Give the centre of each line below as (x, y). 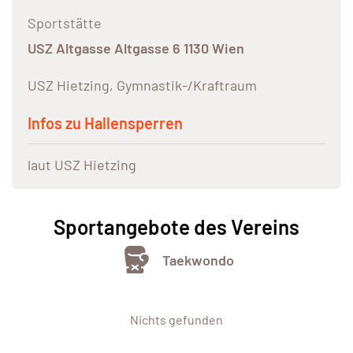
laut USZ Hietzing (82, 165)
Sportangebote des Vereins (176, 227)
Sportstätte (65, 23)
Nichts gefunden (176, 320)
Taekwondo (198, 260)
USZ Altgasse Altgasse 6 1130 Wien (136, 48)
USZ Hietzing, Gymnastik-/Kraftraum (142, 85)
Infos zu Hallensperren (105, 123)
